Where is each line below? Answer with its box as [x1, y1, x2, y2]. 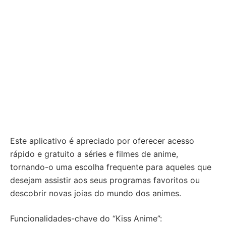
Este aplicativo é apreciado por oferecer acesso [10, 136, 194, 146]
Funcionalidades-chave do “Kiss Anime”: [10, 213, 162, 223]
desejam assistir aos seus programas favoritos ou [10, 175, 200, 185]
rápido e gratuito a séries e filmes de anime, [10, 149, 178, 159]
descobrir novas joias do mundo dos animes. [10, 188, 181, 198]
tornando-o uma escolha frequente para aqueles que [10, 162, 211, 172]
